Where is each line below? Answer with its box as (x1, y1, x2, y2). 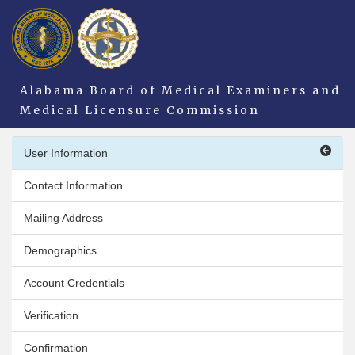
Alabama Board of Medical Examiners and (20, 82, 341, 97)
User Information (24, 146, 108, 159)
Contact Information (24, 178, 123, 192)
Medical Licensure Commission (20, 102, 260, 117)
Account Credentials (24, 276, 124, 289)
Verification (24, 308, 78, 322)
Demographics (24, 243, 97, 257)
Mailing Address (24, 211, 103, 224)
